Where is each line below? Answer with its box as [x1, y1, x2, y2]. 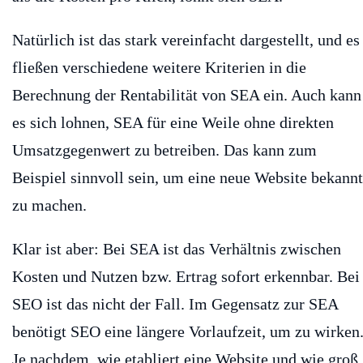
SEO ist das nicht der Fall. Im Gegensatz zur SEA [12, 294, 338, 313]
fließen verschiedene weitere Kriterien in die [12, 58, 306, 76]
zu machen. [12, 195, 91, 214]
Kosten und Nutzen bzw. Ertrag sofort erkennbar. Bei [12, 267, 360, 285]
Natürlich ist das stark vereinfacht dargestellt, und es [12, 30, 360, 49]
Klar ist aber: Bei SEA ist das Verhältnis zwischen [12, 239, 341, 258]
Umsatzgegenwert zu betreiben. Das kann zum [12, 140, 317, 159]
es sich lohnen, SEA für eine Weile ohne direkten [12, 113, 334, 131]
